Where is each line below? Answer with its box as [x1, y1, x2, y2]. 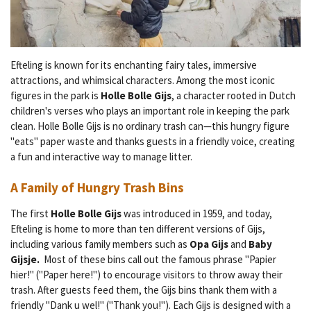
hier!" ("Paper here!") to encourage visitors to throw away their [10, 268, 283, 282]
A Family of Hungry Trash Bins [10, 179, 184, 196]
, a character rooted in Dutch [171, 88, 296, 102]
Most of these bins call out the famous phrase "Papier [42, 253, 276, 267]
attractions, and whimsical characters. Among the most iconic [10, 73, 275, 87]
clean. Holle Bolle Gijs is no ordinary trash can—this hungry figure [10, 119, 289, 133]
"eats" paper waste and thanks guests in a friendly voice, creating [10, 134, 295, 148]
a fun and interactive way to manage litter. [10, 149, 192, 163]
